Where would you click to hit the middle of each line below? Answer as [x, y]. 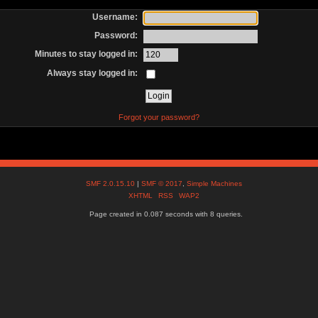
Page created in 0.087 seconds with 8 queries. [166, 214]
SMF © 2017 [162, 184]
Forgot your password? [159, 117]
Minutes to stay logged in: [87, 54]
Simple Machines [215, 184]
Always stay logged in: [93, 73]
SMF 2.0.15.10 [112, 184]
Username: [115, 17]
